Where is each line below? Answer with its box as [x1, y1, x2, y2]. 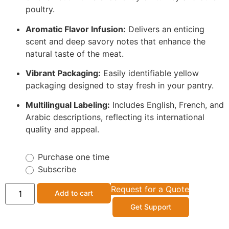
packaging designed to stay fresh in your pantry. [26, 80, 214, 91]
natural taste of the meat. [26, 48, 124, 59]
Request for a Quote [111, 184, 190, 195]
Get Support [130, 202, 172, 212]
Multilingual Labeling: [26, 100, 110, 110]
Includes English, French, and [110, 100, 224, 110]
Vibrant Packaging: [26, 68, 101, 79]
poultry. [26, 4, 55, 15]
